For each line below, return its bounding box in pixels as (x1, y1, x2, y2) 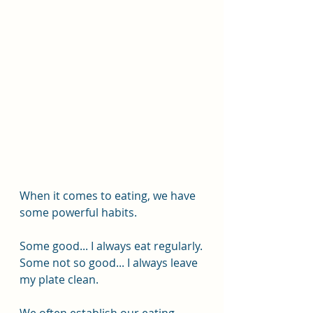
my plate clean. (20, 272, 99, 287)
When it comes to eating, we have (20, 188, 198, 203)
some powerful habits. (20, 205, 137, 220)
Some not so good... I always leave (20, 255, 201, 270)
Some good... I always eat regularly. (20, 238, 203, 254)
